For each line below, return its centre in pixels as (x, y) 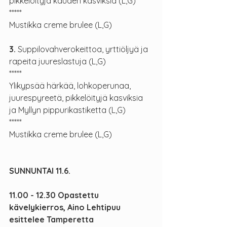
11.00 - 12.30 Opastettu (55, 195)
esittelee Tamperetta (51, 220)
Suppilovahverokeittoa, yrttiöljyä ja (83, 49)
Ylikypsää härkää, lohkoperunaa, (71, 86)
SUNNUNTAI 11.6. (40, 171)
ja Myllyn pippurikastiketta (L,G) (67, 110)
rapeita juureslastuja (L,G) (58, 62)
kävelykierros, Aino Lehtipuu (66, 207)
